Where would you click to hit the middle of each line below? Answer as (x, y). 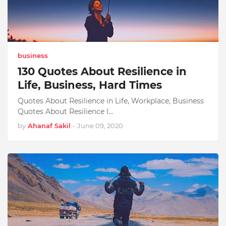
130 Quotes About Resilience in (102, 71)
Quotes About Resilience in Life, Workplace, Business (111, 101)
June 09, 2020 (100, 126)
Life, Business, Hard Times (90, 85)
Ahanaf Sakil (49, 126)
